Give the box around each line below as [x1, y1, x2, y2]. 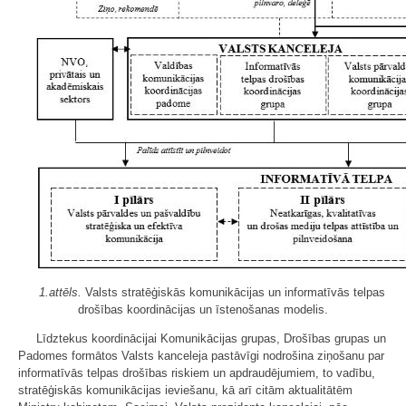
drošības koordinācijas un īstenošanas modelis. [78, 303, 328, 317]
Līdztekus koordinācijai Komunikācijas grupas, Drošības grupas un [36, 332, 386, 346]
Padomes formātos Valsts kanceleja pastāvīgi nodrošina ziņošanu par [18, 349, 384, 363]
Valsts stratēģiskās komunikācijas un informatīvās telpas [82, 285, 385, 300]
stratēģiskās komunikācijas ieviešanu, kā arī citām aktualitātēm [18, 383, 353, 398]
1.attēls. [39, 285, 82, 300]
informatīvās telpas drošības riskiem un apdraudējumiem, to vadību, [18, 366, 375, 381]
